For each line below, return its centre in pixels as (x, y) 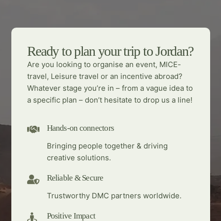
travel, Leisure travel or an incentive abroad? (105, 76)
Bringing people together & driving (107, 146)
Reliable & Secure (75, 178)
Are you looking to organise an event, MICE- (104, 64)
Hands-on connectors (80, 128)
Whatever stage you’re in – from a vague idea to (110, 88)
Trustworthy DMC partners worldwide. (114, 195)
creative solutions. (79, 157)
